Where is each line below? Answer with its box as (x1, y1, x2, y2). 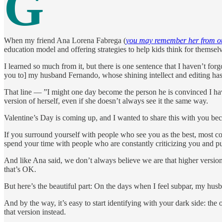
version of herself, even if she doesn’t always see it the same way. (4, 96, 208, 105)
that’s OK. (4, 165, 36, 173)
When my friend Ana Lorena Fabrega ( (4, 36, 126, 45)
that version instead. (4, 207, 66, 216)
